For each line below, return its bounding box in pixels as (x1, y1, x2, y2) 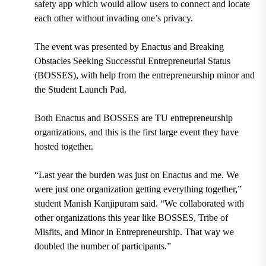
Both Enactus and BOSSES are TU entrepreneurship (34, 113, 233, 123)
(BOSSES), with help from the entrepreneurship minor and (34, 70, 255, 81)
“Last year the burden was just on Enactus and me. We (34, 170, 239, 180)
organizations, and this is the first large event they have (34, 127, 239, 138)
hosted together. (34, 141, 93, 152)
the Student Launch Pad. (34, 84, 126, 95)
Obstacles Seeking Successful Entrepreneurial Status (34, 56, 230, 66)
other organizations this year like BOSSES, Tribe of (34, 213, 228, 223)
